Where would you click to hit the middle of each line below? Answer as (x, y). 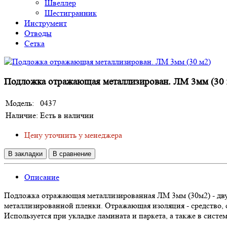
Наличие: (22, 116)
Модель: (20, 103)
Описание (42, 177)
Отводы (38, 33)
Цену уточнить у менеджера (73, 135)
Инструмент (46, 23)
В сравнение (72, 154)
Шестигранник (71, 13)
